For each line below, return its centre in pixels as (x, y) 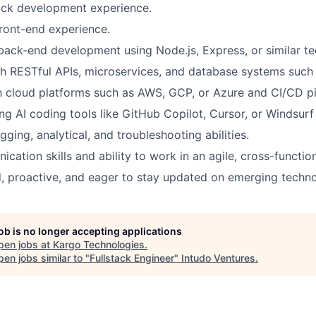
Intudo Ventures (218, 258)
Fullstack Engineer (132, 258)
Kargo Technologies (99, 244)
